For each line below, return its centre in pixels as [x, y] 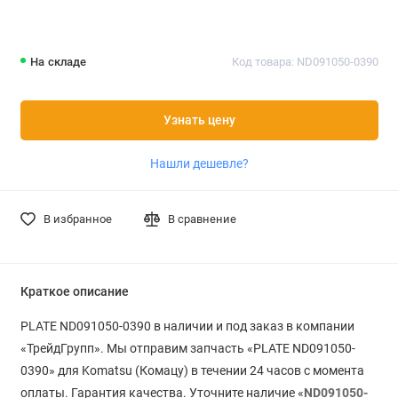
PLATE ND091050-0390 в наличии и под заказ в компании [187, 326]
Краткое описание [74, 291]
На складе [59, 62]
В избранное [77, 219]
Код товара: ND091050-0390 [305, 62]
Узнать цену [199, 120]
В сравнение [203, 219]
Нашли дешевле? [199, 163]
